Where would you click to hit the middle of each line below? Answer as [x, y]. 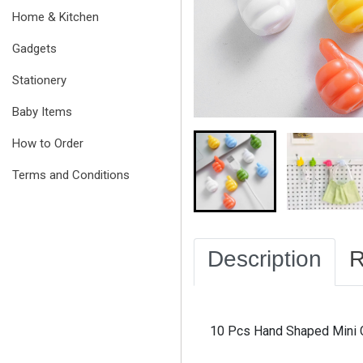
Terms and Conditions [71, 175]
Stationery [39, 80]
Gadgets [34, 49]
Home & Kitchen [56, 17]
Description [265, 259]
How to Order [48, 143]
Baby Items [42, 112]
